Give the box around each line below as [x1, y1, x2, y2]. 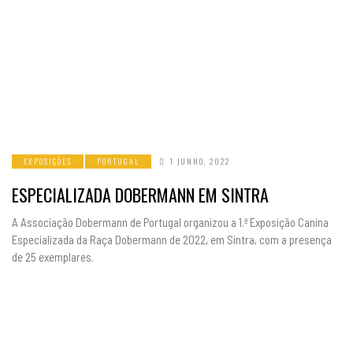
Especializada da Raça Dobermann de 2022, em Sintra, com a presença [12, 232, 332, 247]
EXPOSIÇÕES [24, 155, 72, 167]
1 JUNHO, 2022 [169, 155, 230, 167]
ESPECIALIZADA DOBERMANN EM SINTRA [12, 182, 269, 207]
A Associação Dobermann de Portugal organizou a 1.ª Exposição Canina [12, 215, 329, 229]
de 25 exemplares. [12, 250, 94, 264]
